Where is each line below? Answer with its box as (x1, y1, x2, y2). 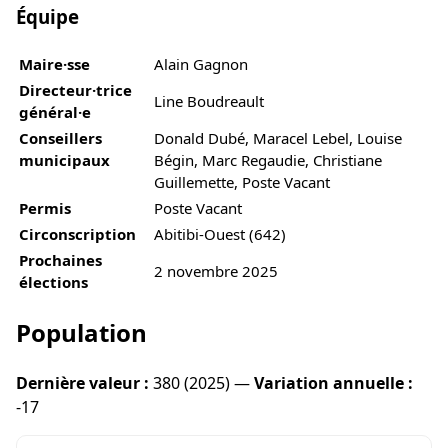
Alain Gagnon (154, 53, 248, 74)
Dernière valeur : (16, 372, 149, 395)
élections (19, 271, 88, 292)
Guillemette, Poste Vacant (154, 171, 330, 192)
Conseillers (19, 127, 102, 148)
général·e (19, 101, 91, 122)
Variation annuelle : (254, 372, 413, 395)
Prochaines (19, 249, 102, 270)
